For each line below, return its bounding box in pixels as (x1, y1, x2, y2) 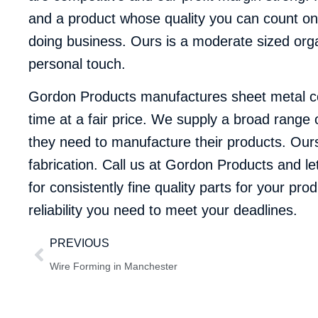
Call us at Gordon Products (102, 157, 278, 173)
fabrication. (28, 157, 102, 173)
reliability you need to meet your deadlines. (28, 202, 297, 219)
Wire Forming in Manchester (50, 260, 177, 272)
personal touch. (28, 55, 126, 72)
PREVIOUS (50, 236, 109, 249)
